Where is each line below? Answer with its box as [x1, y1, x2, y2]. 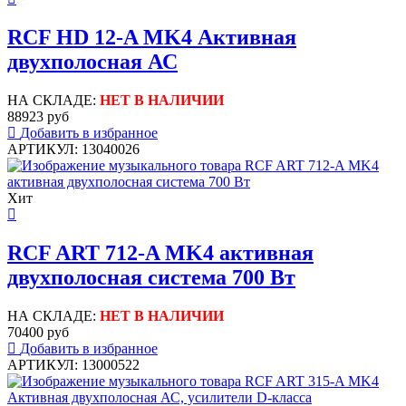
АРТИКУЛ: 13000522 [7, 356, 140, 372]
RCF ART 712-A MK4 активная [7, 240, 314, 265]
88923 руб [7, 108, 69, 124]
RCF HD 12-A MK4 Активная [7, 24, 296, 49]
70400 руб [7, 324, 69, 340]
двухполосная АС [7, 49, 178, 73]
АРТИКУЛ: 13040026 [7, 140, 140, 157]
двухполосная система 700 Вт [7, 265, 295, 289]
